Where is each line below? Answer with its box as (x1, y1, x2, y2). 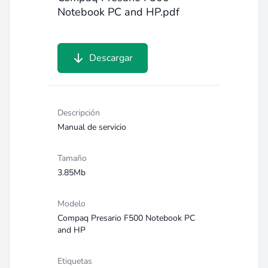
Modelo (57, 198, 86, 209)
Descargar (89, 51, 133, 65)
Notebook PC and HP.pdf (57, 5, 179, 19)
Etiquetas (57, 255, 92, 267)
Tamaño (57, 153, 87, 164)
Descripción (57, 107, 100, 118)
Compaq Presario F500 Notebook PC (57, 212, 195, 224)
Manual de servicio (57, 121, 126, 133)
